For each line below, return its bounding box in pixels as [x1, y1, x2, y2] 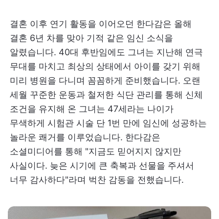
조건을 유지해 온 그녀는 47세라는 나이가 [10, 104, 174, 114]
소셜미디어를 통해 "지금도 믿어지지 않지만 [10, 146, 181, 157]
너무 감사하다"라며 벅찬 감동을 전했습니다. [10, 175, 184, 185]
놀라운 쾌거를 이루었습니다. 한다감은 [10, 132, 160, 143]
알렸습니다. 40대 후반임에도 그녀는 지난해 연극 [10, 47, 203, 58]
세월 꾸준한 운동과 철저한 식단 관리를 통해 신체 [10, 89, 203, 100]
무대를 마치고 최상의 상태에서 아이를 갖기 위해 [10, 61, 200, 72]
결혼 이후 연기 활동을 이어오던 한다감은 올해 [10, 19, 192, 29]
